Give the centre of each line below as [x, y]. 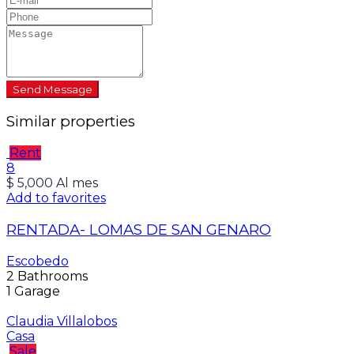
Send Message [53, 89]
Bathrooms [51, 276]
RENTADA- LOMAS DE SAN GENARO [139, 229]
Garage [36, 291]
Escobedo [38, 261]
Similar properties [71, 122]
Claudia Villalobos [62, 321]
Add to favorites [56, 198]
